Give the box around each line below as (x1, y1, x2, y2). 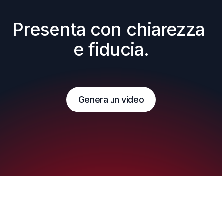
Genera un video (78, 94, 144, 105)
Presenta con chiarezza (12, 18, 205, 40)
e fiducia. (73, 38, 149, 60)
